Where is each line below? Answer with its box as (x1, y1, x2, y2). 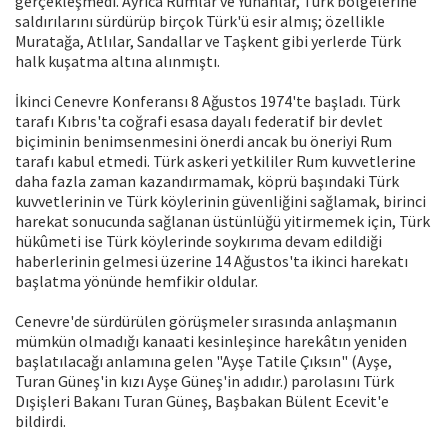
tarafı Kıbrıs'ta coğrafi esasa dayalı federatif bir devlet (15, 111, 383, 132)
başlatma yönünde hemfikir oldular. (15, 271, 258, 292)
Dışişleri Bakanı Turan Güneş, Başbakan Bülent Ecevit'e (15, 391, 389, 412)
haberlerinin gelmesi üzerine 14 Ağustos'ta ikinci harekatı (15, 251, 408, 272)
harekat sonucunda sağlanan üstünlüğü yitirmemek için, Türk (15, 211, 430, 232)
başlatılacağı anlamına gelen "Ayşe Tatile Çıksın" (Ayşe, (15, 351, 392, 372)
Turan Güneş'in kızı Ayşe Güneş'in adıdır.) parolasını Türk (15, 371, 394, 392)
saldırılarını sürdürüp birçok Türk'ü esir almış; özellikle (15, 11, 385, 32)
